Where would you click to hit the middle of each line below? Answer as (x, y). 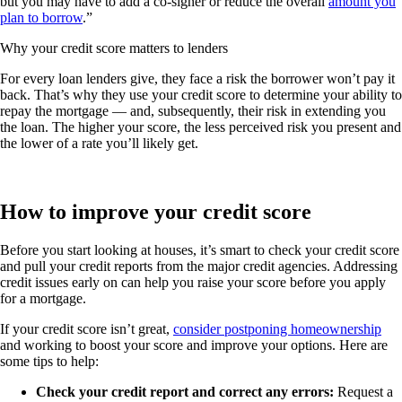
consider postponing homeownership (277, 329)
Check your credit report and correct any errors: (185, 392)
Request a (363, 392)
